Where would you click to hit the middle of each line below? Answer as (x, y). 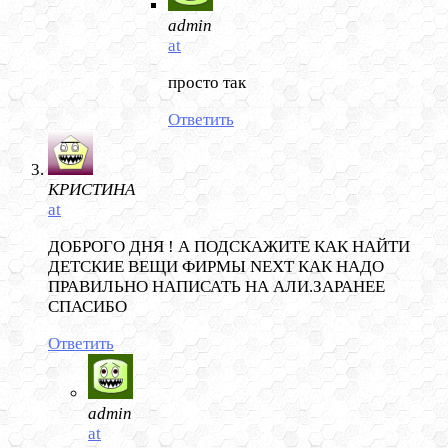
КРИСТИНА (91, 190)
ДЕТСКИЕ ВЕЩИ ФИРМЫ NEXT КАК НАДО (216, 267)
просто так (207, 83)
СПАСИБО (87, 307)
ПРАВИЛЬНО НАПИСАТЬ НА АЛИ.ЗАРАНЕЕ (216, 287)
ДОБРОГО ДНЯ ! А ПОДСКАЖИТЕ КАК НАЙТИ (229, 247)
